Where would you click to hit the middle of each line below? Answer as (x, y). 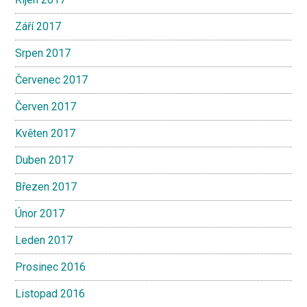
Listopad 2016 (50, 294)
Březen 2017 (46, 187)
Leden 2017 (44, 240)
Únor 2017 (40, 213)
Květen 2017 (46, 133)
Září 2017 (38, 26)
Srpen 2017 (43, 53)
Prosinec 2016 (51, 267)
